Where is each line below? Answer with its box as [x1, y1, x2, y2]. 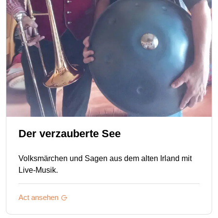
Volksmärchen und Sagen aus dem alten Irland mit [18, 154, 192, 163]
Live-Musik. [18, 165, 58, 174]
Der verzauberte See [18, 127, 121, 140]
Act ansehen [18, 193, 58, 201]
